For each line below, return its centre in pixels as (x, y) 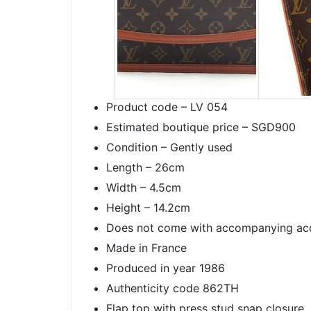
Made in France (146, 248)
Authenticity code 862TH (173, 288)
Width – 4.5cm (144, 187)
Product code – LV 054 (167, 107)
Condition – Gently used (169, 147)
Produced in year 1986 (166, 268)
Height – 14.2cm (148, 208)
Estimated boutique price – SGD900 (201, 127)
